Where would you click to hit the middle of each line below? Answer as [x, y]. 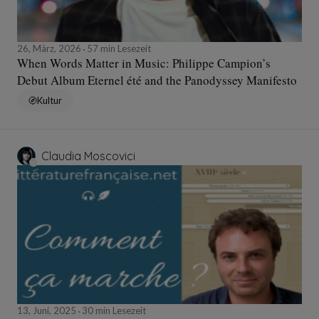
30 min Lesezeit [113, 310]
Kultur [49, 100]
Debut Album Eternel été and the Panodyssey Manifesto [157, 80]
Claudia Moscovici [88, 156]
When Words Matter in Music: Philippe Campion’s [144, 63]
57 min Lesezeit [118, 48]
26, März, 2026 [50, 48]
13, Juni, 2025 [48, 310]
